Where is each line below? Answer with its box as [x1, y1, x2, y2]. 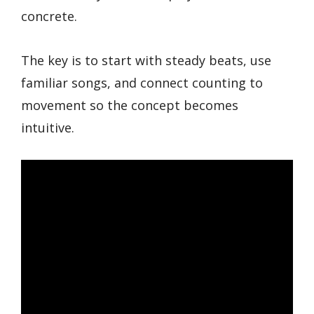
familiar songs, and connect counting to [21, 74, 263, 91]
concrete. [21, 8, 77, 25]
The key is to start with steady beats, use [21, 51, 271, 69]
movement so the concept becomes [21, 96, 238, 114]
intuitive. [21, 118, 74, 136]
